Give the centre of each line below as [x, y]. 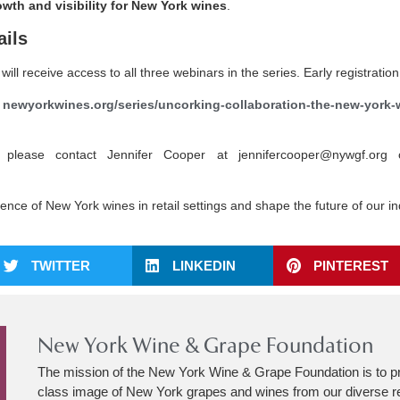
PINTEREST [351, 265]
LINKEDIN [204, 265]
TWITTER [61, 265]
